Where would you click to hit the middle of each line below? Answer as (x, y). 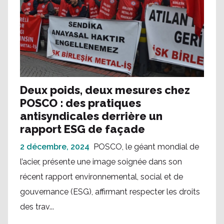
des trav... (37, 206)
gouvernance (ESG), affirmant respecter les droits (110, 191)
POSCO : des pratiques (80, 103)
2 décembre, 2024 (55, 146)
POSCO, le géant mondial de (146, 146)
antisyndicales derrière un (91, 116)
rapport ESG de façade (82, 129)
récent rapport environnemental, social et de (101, 176)
